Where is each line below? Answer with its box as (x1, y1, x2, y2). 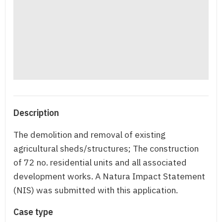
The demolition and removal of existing (13, 129, 166, 141)
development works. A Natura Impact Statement (13, 170, 205, 182)
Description (13, 107, 59, 119)
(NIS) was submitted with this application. (13, 184, 178, 196)
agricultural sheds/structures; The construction (13, 143, 199, 155)
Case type (13, 206, 53, 218)
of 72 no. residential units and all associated (13, 157, 187, 168)
